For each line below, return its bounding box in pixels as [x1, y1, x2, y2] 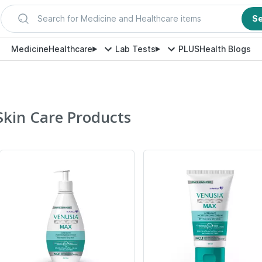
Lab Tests [115, 44, 156, 54]
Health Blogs [199, 44, 251, 54]
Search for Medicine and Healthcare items [37, 13, 201, 23]
